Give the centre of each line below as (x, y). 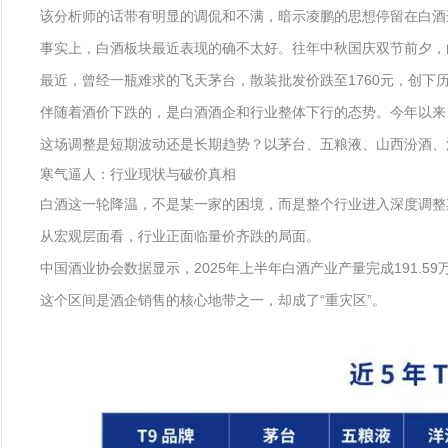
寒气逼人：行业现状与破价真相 (138, 174)
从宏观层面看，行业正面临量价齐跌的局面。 (180, 236)
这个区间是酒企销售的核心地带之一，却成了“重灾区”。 (213, 300)
